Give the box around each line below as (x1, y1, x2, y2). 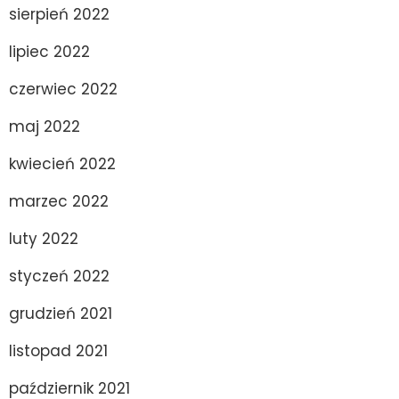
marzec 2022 (9, 190, 109, 212)
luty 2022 (9, 227, 78, 249)
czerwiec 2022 (9, 77, 118, 100)
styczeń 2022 (9, 265, 110, 287)
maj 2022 (9, 115, 80, 137)
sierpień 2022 (9, 3, 110, 25)
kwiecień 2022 (9, 152, 116, 175)
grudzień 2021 (9, 302, 112, 324)
